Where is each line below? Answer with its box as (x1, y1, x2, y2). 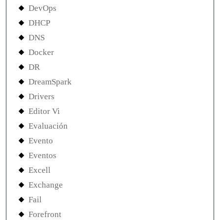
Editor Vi (28, 107, 60, 116)
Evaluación (28, 121, 68, 131)
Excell (28, 165, 51, 175)
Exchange (28, 180, 63, 190)
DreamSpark (28, 77, 72, 87)
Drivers (28, 92, 55, 102)
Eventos (28, 151, 56, 161)
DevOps (28, 3, 56, 13)
